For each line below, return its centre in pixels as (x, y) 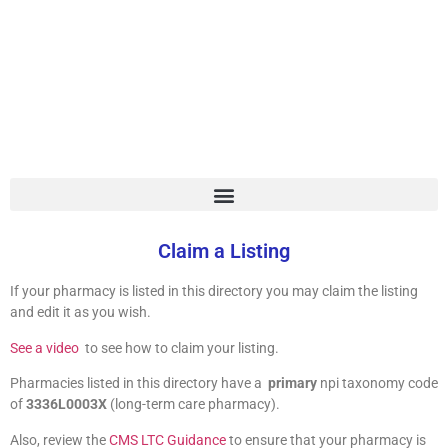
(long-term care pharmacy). (195, 404)
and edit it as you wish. (82, 312)
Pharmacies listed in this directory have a (139, 383)
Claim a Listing (224, 251)
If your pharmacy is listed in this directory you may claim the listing (214, 291)
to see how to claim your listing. (179, 347)
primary (294, 383)
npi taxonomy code (379, 383)
